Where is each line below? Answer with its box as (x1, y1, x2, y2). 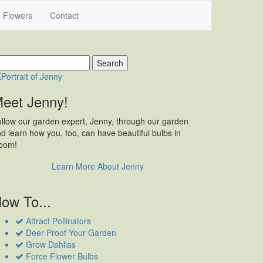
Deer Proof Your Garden (23, 227, 116, 239)
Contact (50, 9, 79, 21)
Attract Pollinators (23, 215, 91, 227)
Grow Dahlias (23, 238, 76, 251)
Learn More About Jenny (51, 160, 144, 173)
